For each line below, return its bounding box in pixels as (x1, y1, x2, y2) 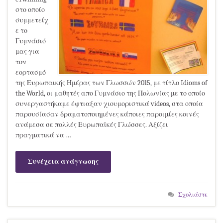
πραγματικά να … (15, 130, 71, 139)
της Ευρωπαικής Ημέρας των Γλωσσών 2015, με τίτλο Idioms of (15, 78, 207, 87)
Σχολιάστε (178, 191, 208, 198)
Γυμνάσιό (15, 36, 46, 45)
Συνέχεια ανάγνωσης (28, 157, 99, 166)
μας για (15, 47, 39, 56)
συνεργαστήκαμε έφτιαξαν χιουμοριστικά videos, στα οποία (15, 99, 203, 108)
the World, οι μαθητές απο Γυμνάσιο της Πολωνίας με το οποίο (15, 89, 205, 98)
